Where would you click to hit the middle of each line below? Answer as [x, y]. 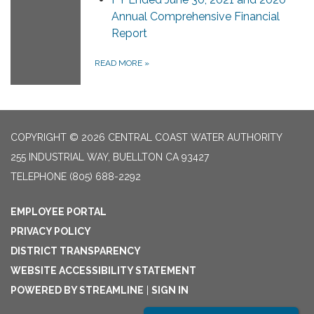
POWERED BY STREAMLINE [77, 291]
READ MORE [120, 63]
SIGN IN [170, 291]
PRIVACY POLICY [51, 232]
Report [129, 34]
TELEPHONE [39, 177]
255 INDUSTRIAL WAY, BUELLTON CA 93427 [110, 157]
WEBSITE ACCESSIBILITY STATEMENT [103, 271]
